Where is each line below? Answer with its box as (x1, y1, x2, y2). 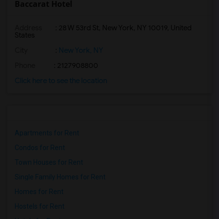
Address (15, 23, 42, 32)
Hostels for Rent (15, 202, 65, 210)
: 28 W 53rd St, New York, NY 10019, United (54, 23, 192, 32)
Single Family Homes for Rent (15, 173, 106, 181)
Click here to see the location (15, 76, 107, 85)
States (15, 31, 35, 40)
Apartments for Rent (15, 129, 79, 137)
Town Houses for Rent (15, 158, 83, 166)
